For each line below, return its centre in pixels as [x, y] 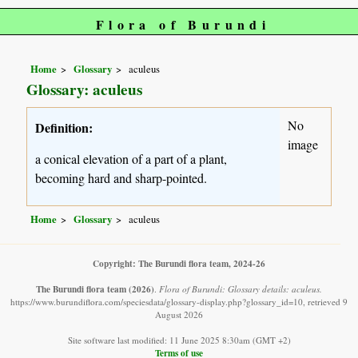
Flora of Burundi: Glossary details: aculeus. [241, 289]
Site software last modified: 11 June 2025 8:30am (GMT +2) [179, 340]
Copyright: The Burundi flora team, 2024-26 [179, 264]
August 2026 [179, 315]
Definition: [64, 127]
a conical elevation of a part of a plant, [131, 158]
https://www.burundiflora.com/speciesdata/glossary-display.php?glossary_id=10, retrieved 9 [179, 302]
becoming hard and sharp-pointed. [121, 177]
